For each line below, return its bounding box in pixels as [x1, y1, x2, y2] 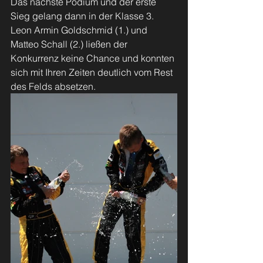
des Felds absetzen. [11, 80, 96, 92]
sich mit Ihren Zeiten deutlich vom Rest [11, 66, 175, 78]
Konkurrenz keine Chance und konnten [11, 52, 177, 64]
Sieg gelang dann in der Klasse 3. [11, 10, 156, 22]
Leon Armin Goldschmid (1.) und [11, 24, 150, 36]
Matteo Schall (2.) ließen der [11, 38, 130, 50]
